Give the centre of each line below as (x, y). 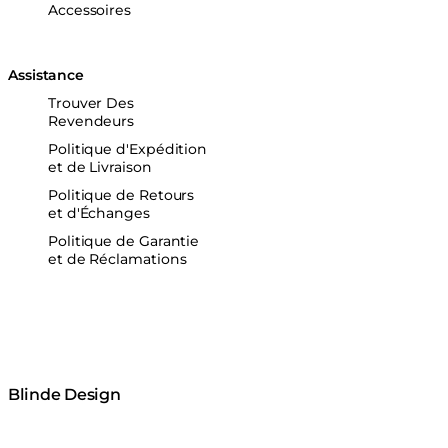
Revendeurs (91, 121)
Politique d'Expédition (128, 149)
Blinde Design (64, 395)
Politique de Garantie (124, 241)
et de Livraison (100, 167)
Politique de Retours (121, 195)
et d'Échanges (99, 213)
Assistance (46, 75)
